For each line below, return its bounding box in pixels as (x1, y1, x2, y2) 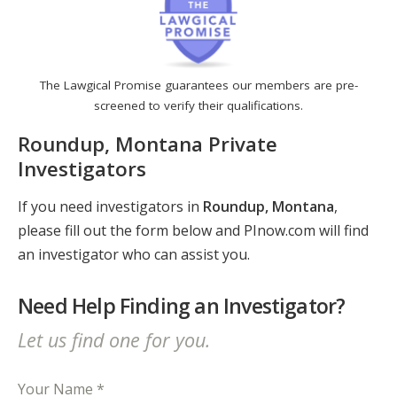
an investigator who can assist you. (18, 245, 250, 265)
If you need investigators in (18, 197, 203, 217)
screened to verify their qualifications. (94, 97, 303, 114)
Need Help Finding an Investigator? (18, 292, 346, 321)
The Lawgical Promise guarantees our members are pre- (39, 77, 358, 94)
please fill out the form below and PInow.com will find (18, 221, 369, 241)
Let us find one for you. (18, 326, 210, 353)
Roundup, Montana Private (18, 129, 277, 158)
